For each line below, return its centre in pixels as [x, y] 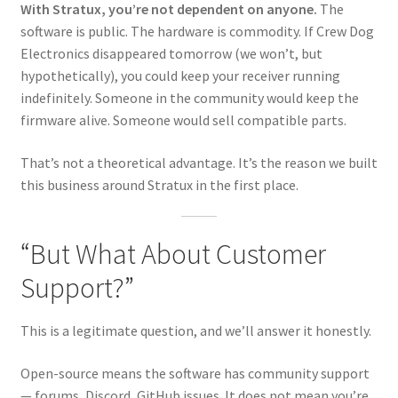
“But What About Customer [173, 254]
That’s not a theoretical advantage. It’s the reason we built [199, 162]
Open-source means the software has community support [195, 373]
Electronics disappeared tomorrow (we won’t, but [171, 53]
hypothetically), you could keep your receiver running [180, 75]
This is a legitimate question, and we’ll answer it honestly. [195, 331]
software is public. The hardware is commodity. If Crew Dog [197, 31]
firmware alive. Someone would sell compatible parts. [183, 119]
